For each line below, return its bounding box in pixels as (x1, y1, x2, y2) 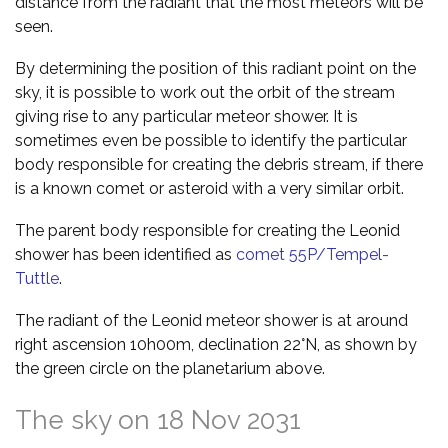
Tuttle (15, 268, 59, 288)
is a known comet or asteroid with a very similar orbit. (15, 178, 404, 198)
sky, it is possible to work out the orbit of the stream (15, 82, 395, 102)
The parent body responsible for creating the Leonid (15, 220, 400, 240)
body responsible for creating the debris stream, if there (15, 154, 423, 174)
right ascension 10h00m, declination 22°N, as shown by (15, 334, 417, 354)
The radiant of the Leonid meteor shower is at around (15, 310, 408, 330)
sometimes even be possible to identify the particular (15, 130, 407, 150)
